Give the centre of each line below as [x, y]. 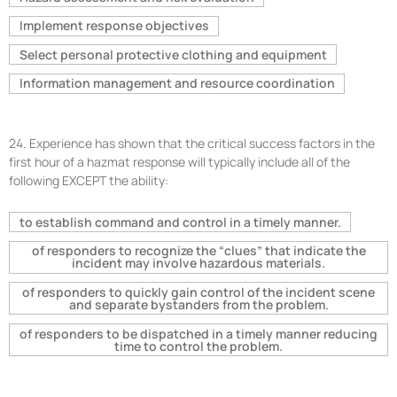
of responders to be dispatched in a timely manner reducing [198, 333]
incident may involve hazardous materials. [198, 263]
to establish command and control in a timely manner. [180, 222]
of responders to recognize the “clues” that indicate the [198, 251]
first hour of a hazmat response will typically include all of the [179, 162]
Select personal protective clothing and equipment [173, 54]
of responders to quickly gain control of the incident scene [198, 292]
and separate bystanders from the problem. [198, 304]
